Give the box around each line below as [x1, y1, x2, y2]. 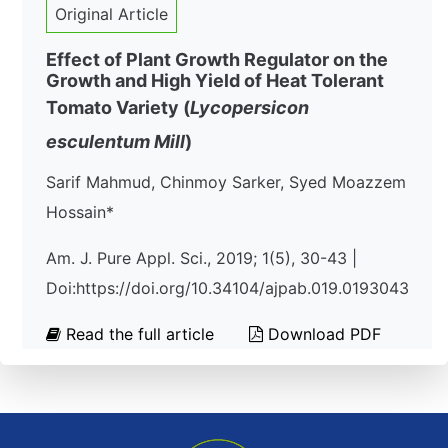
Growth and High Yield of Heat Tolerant [46, 70, 384, 91]
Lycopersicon [190, 97, 309, 118]
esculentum [46, 131, 150, 152]
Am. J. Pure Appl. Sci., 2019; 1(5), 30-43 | [46, 248, 357, 268]
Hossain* [46, 202, 114, 222]
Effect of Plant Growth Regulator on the [46, 49, 388, 70]
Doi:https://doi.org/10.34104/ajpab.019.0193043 [46, 278, 409, 298]
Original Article [55, 4, 168, 24]
